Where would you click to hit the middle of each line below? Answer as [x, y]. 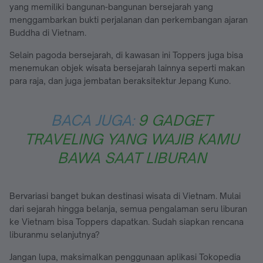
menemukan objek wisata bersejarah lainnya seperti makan [127, 68]
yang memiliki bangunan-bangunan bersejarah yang [111, 6]
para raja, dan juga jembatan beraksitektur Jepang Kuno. [120, 80]
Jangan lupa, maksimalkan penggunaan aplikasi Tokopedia [125, 257]
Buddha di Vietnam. [48, 32]
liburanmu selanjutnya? [55, 234]
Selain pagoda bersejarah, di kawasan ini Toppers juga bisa [126, 55]
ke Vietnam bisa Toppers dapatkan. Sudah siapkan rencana [127, 221]
